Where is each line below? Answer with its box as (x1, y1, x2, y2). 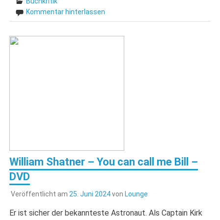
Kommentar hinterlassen (26, 8, 106, 16)
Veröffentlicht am (10, 190, 69, 198)
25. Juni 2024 (69, 190, 110, 198)
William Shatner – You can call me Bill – (9, 155, 198, 168)
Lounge (124, 190, 148, 198)
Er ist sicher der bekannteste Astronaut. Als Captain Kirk (9, 208, 203, 218)
